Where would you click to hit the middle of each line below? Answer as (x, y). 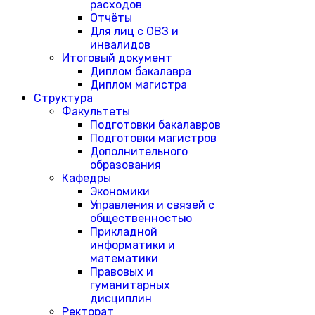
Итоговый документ (117, 58)
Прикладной (124, 232)
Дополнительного (139, 152)
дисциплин (121, 298)
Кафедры (86, 178)
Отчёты (111, 18)
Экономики (120, 192)
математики (124, 258)
